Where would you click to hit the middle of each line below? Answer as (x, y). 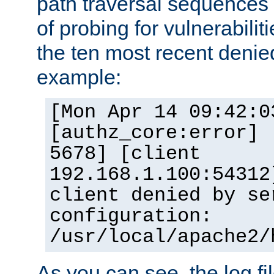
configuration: (131, 216)
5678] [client (125, 154)
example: (79, 77)
